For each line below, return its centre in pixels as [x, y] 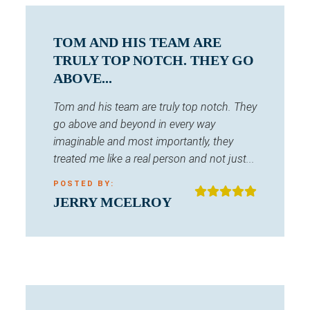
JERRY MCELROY [112, 202]
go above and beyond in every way [134, 125]
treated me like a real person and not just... [154, 159]
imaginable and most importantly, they [143, 142]
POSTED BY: [84, 184]
